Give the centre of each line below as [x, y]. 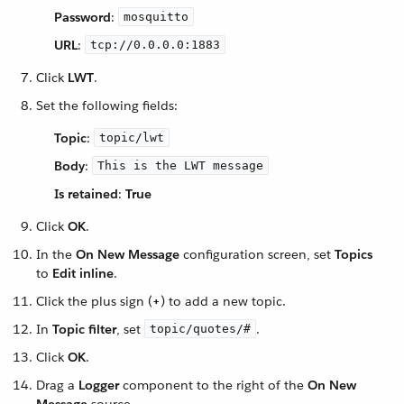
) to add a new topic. [223, 301]
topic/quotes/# [200, 328]
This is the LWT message [180, 165]
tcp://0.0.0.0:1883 [155, 44]
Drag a [57, 385]
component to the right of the [213, 385]
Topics [353, 254]
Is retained [86, 193]
